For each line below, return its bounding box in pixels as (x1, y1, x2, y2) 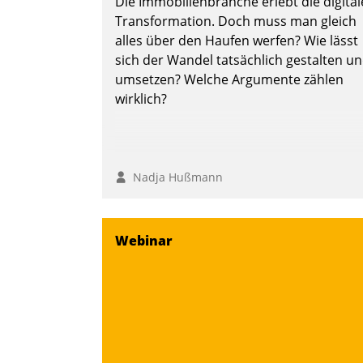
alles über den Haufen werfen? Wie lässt (115, 32, 358, 50)
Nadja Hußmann (126, 169, 223, 186)
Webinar (115, 232, 173, 250)
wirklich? (115, 90, 167, 109)
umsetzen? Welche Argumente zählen (115, 70, 344, 89)
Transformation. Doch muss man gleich (115, 12, 357, 31)
